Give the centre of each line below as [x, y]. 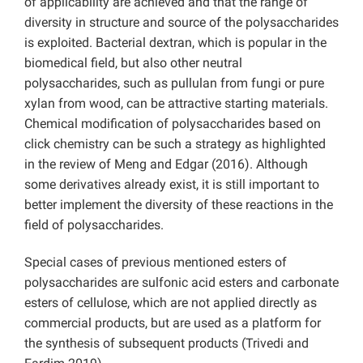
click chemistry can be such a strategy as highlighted [175, 144]
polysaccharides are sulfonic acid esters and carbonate [181, 283]
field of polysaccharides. [94, 225]
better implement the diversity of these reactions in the [179, 205]
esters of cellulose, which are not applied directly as [171, 303]
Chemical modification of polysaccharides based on [173, 124]
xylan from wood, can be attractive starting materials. [176, 104]
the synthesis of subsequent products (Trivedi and [167, 344]
